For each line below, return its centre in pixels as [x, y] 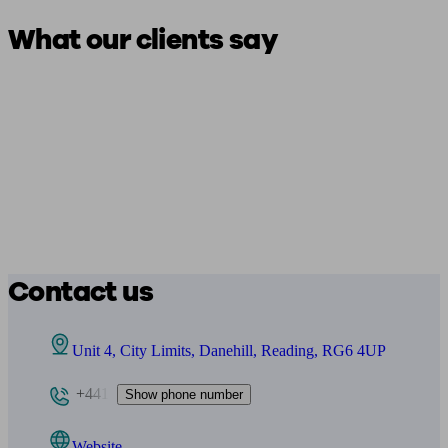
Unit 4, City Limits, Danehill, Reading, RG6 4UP [229, 350]
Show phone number [184, 394]
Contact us [80, 292]
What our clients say [142, 40]
